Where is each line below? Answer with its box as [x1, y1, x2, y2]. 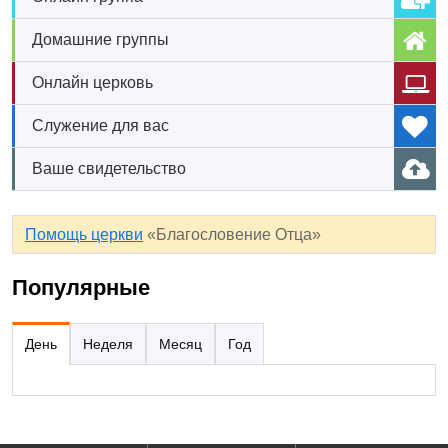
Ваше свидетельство [32, 159, 186, 177]
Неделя [83, 335, 133, 352]
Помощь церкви [25, 225, 143, 243]
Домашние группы [32, 30, 169, 48]
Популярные [12, 274, 150, 300]
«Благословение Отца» [143, 225, 321, 243]
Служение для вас [32, 116, 169, 134]
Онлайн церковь [32, 73, 153, 91]
